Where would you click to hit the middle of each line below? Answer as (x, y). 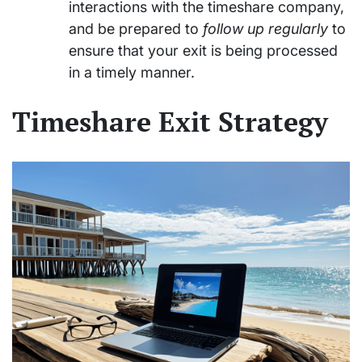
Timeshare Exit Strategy (170, 122)
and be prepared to (136, 29)
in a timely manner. (132, 73)
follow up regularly (265, 29)
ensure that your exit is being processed (203, 51)
